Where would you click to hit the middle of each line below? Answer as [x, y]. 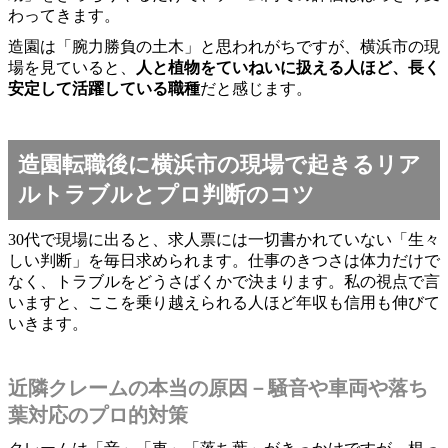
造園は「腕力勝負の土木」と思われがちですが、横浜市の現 [224, 46]
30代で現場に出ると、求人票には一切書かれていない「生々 [224, 239]
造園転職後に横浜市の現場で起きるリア [219, 164]
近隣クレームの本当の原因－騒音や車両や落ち [218, 387]
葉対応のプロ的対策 [98, 414]
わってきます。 [64, 15]
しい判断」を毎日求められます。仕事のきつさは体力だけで [224, 260]
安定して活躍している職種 [104, 88]
